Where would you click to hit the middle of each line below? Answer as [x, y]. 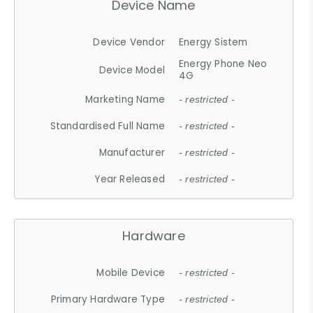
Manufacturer [132, 152]
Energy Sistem [213, 42]
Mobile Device [131, 272]
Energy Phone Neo [223, 64]
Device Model [132, 70]
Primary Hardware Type [108, 299]
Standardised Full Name [108, 126]
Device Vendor [129, 42]
